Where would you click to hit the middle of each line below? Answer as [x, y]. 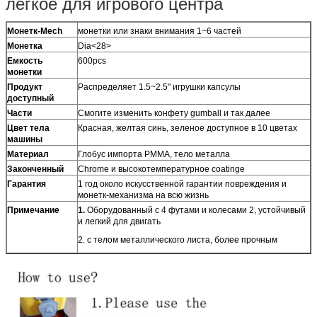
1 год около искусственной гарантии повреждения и [182, 184]
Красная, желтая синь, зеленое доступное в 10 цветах [188, 128]
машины [25, 139]
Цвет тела [28, 128]
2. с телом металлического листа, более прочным [178, 240]
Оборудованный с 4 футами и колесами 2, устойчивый [196, 210]
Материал [28, 154]
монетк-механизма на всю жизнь [143, 195]
